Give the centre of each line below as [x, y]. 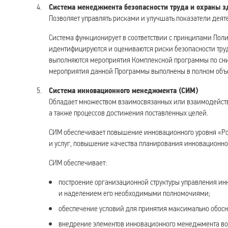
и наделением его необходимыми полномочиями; [135, 193]
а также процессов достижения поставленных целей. [129, 112]
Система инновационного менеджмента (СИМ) [123, 90]
